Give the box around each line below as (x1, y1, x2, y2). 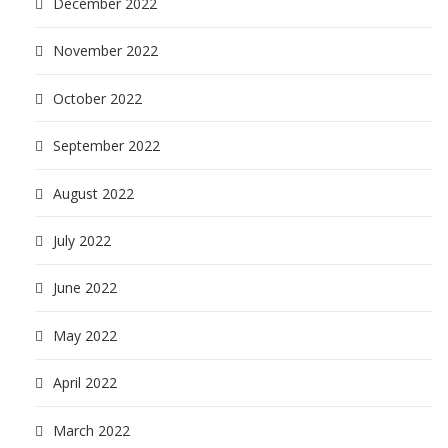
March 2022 (53, 420, 130, 440)
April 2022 (53, 373, 117, 393)
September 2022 (53, 136, 160, 156)
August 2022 (53, 183, 134, 203)
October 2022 (53, 88, 142, 108)
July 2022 (53, 231, 111, 250)
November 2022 (53, 41, 158, 61)
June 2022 (53, 278, 117, 298)
